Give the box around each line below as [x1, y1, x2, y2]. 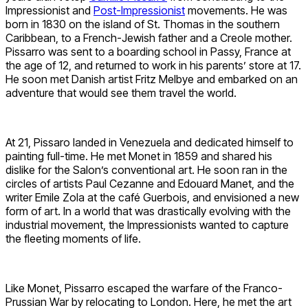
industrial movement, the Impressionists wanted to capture [5, 218, 289, 232]
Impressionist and [5, 3, 93, 18]
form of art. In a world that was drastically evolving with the [5, 204, 291, 219]
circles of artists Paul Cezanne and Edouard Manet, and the [5, 177, 294, 191]
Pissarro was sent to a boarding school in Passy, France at [5, 45, 291, 59]
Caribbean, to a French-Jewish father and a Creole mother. [5, 31, 292, 45]
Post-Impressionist [93, 3, 185, 18]
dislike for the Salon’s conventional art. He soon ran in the [5, 163, 287, 177]
